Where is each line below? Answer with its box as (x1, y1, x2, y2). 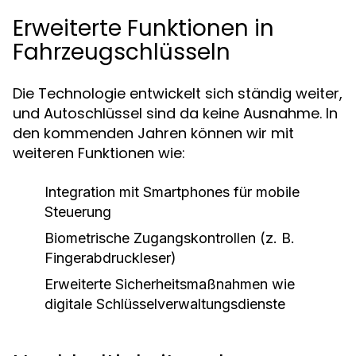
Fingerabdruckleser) (44, 250, 176, 266)
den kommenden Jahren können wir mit (13, 123, 294, 143)
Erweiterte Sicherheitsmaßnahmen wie (44, 276, 295, 292)
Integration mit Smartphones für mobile (44, 184, 300, 200)
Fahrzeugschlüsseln (13, 37, 230, 68)
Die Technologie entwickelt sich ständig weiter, (13, 83, 342, 103)
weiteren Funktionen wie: (13, 143, 185, 163)
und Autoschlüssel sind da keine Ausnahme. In (13, 103, 338, 123)
